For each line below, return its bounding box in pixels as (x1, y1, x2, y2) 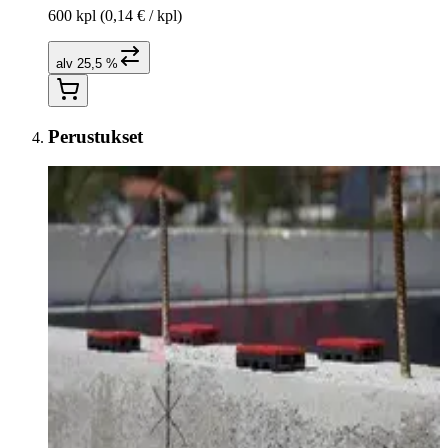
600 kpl (48, 6, 96, 24)
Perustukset (48, 125, 143, 147)
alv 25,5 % (56, 55, 118, 71)
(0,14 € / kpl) (96, 6, 182, 24)
